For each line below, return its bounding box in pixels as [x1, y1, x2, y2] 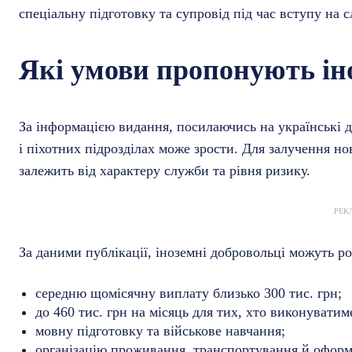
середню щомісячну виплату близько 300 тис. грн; [35, 285, 342, 302]
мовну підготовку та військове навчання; [35, 323, 285, 339]
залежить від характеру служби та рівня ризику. [19, 163, 310, 179]
